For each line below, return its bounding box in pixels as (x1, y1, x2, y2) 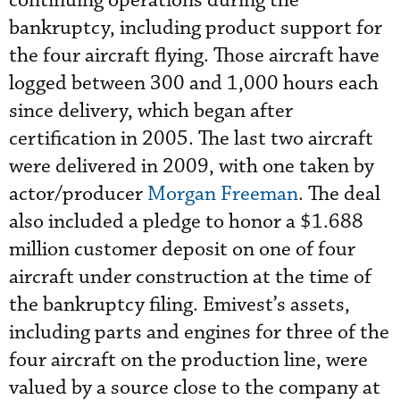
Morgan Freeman (147, 181, 298, 207)
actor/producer (9, 181, 147, 207)
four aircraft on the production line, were (9, 347, 368, 373)
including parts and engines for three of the (9, 320, 389, 346)
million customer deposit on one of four (9, 237, 355, 262)
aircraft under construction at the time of (9, 264, 371, 290)
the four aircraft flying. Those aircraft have (9, 43, 379, 69)
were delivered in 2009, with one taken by (9, 154, 374, 179)
